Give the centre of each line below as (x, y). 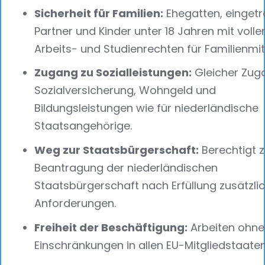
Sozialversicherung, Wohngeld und (125, 91)
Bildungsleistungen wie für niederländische (146, 108)
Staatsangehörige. (83, 126)
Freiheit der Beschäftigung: (111, 228)
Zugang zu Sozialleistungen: (113, 73)
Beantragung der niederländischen (126, 168)
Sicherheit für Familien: (99, 13)
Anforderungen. (75, 203)
